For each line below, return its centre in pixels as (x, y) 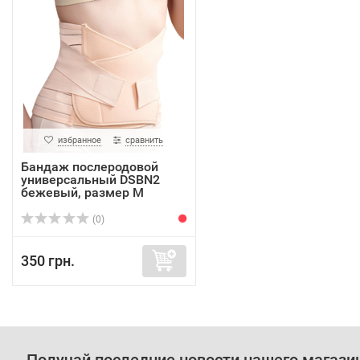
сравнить (145, 140)
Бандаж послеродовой (90, 167)
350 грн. (48, 261)
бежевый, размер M (82, 192)
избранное (80, 140)
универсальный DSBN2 (90, 180)
